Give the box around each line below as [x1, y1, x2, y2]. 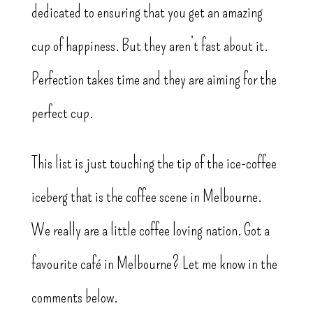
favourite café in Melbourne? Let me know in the [31, 254, 277, 274]
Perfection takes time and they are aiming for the [31, 69, 277, 89]
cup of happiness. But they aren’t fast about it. [31, 36, 268, 56]
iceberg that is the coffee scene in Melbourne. [31, 187, 261, 207]
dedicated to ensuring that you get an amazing [31, 2, 263, 22]
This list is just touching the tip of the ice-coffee [31, 153, 277, 173]
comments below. [31, 287, 117, 307]
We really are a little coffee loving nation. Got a [31, 220, 270, 240]
